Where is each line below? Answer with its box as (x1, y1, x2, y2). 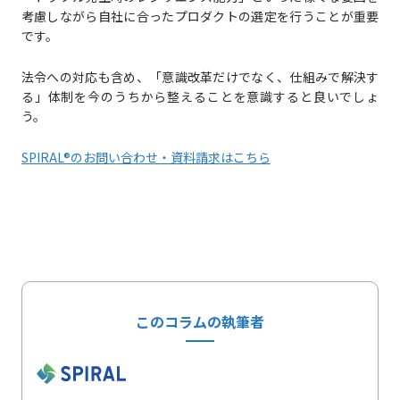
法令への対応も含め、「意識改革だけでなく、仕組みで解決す (21, 68, 379, 87)
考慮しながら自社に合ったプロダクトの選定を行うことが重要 (21, 7, 379, 26)
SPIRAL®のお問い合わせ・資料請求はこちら (21, 148, 271, 167)
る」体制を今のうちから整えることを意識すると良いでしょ (21, 87, 379, 106)
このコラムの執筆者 (136, 311, 264, 333)
